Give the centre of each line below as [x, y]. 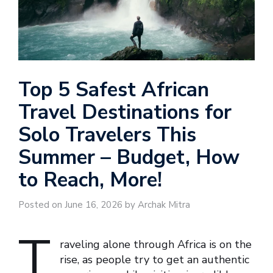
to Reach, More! [90, 180]
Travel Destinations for [125, 113]
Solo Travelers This [107, 135]
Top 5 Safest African [114, 90]
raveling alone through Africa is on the [156, 245]
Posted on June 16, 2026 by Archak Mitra [104, 205]
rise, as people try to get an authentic [154, 260]
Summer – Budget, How [129, 158]
